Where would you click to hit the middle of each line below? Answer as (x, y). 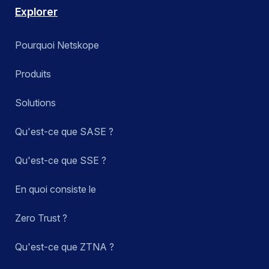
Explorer (36, 12)
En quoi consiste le (56, 189)
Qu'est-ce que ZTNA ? (65, 247)
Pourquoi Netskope (57, 45)
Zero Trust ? (41, 218)
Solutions (35, 103)
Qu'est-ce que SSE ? (61, 161)
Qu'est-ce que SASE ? (64, 132)
